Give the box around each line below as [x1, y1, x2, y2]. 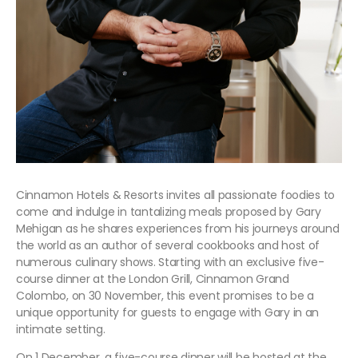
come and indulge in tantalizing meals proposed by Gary [16, 203, 321, 220]
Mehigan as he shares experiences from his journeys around [16, 220, 340, 237]
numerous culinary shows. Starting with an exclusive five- [16, 253, 324, 270]
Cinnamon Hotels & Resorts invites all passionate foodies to [16, 186, 336, 203]
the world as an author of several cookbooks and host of [16, 237, 320, 253]
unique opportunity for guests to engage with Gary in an [16, 304, 320, 320]
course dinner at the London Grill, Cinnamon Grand [16, 270, 289, 287]
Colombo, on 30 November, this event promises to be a [16, 287, 314, 304]
